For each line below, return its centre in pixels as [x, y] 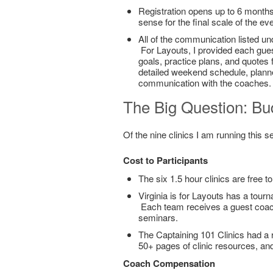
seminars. [158, 217]
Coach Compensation [169, 263]
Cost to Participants [165, 160]
